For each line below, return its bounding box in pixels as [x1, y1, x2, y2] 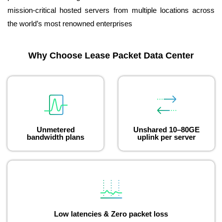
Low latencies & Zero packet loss [54, 210, 168, 219]
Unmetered [36, 125, 75, 134]
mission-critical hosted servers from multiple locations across [7, 6, 215, 15]
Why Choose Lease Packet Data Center [28, 51, 194, 61]
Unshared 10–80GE [133, 125, 200, 134]
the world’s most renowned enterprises [7, 19, 132, 28]
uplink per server [137, 133, 196, 142]
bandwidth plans [27, 133, 84, 142]
